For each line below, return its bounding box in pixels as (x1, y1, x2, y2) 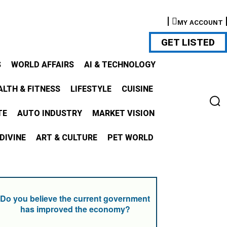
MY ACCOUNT (177, 18, 223, 26)
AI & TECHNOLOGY (84, 60, 156, 69)
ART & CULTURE (36, 133, 97, 142)
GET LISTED (161, 36, 215, 49)
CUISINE (122, 84, 153, 94)
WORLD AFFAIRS (11, 60, 74, 69)
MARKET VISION (92, 108, 155, 118)
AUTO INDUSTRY (17, 108, 82, 118)
